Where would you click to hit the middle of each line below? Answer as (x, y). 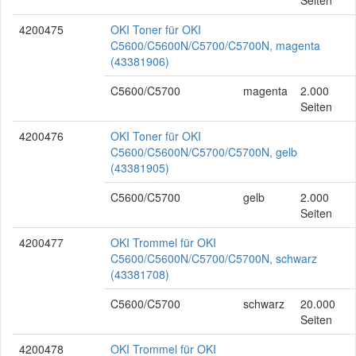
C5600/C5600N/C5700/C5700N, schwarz (214, 258)
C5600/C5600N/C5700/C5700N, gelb (204, 152)
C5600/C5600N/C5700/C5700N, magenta (215, 45)
